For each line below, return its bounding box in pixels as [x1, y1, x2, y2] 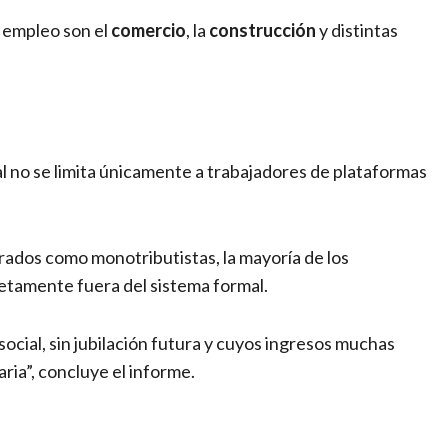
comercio [111, 19, 186, 42]
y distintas [316, 19, 398, 42]
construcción [209, 19, 316, 42]
